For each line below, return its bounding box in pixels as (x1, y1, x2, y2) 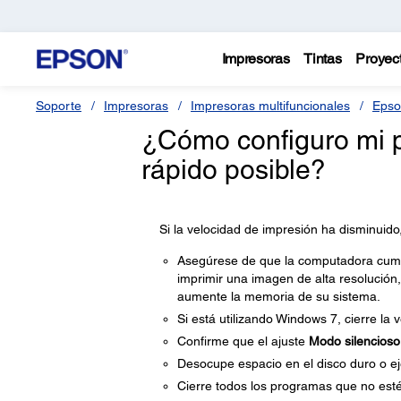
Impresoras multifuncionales (191, 98, 350, 113)
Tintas (303, 50, 342, 67)
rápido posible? (141, 154, 326, 185)
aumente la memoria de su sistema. (176, 289, 380, 303)
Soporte (36, 98, 81, 113)
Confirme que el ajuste (176, 334, 309, 348)
